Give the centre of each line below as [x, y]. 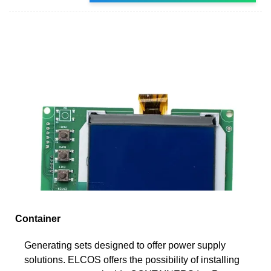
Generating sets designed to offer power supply [125, 245]
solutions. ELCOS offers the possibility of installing [132, 260]
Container [38, 218]
